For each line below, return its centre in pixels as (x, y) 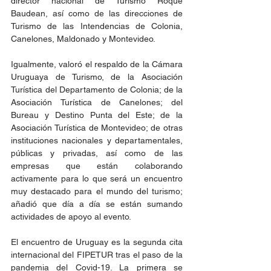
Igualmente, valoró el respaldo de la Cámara (97, 64)
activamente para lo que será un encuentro (97, 178)
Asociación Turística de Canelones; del (97, 102)
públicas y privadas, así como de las (97, 153)
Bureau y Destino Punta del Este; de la (97, 115)
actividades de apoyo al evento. (71, 216)
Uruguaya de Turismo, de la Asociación (97, 77)
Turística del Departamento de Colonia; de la (97, 89)
